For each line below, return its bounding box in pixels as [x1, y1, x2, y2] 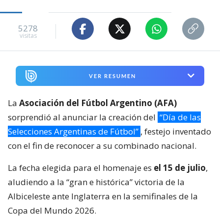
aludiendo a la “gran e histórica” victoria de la [8, 176, 185, 188]
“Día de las [160, 111, 201, 123]
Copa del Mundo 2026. [8, 204, 96, 216]
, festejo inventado [140, 125, 211, 137]
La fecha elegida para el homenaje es [8, 162, 154, 173]
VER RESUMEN [88, 72, 136, 79]
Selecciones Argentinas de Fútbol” [8, 125, 138, 137]
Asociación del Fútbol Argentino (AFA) [19, 97, 177, 109]
